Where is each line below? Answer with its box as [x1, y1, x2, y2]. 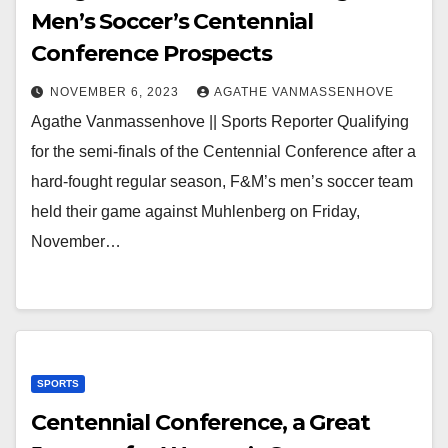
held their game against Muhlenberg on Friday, [31, 203, 360, 220]
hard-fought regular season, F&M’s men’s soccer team [31, 173, 413, 190]
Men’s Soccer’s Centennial [31, 8, 313, 35]
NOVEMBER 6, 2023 [50, 85, 183, 99]
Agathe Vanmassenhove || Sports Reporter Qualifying [31, 113, 409, 130]
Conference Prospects [31, 40, 272, 67]
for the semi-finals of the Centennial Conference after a [31, 143, 416, 160]
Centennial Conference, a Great [31, 409, 370, 436]
